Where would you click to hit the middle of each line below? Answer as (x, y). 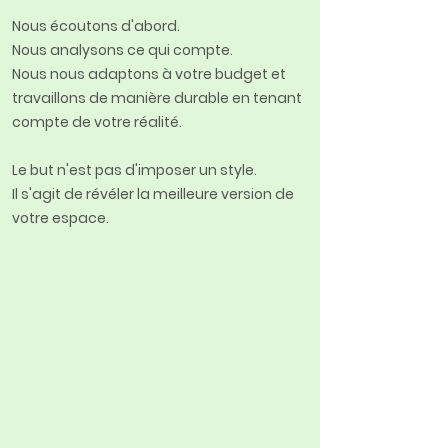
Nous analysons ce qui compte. (122, 50)
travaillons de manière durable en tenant (157, 98)
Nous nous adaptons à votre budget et (149, 74)
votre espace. (60, 218)
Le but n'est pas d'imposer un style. (134, 170)
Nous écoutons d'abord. (96, 26)
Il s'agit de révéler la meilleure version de (153, 194)
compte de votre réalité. (97, 122)
